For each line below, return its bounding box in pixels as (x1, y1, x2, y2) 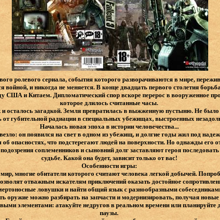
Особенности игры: (81, 162, 138, 170)
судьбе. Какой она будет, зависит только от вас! (41, 154, 179, 162)
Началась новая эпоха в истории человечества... (39, 123, 180, 131)
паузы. (100, 209, 120, 217)
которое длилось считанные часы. (60, 99, 160, 107)
